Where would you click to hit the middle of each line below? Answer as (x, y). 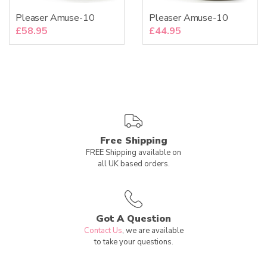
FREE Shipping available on (133, 152)
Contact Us (103, 230)
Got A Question (133, 218)
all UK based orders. (133, 164)
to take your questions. (133, 242)
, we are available (153, 230)
